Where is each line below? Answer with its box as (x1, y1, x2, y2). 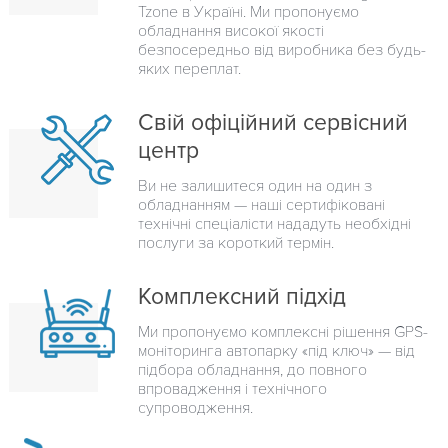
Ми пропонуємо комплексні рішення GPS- (138, 321, 428, 342)
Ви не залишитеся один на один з (138, 175, 372, 196)
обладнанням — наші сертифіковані (138, 194, 385, 215)
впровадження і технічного (138, 378, 327, 399)
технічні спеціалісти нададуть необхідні (138, 213, 411, 234)
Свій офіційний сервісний (138, 108, 408, 137)
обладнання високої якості (138, 20, 324, 41)
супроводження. (138, 397, 253, 418)
